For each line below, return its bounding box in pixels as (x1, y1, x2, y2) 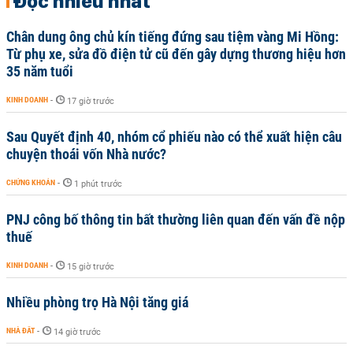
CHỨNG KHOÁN (6, 178, 55, 187)
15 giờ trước (67, 262, 114, 272)
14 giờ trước (54, 327, 101, 337)
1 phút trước (74, 179, 122, 189)
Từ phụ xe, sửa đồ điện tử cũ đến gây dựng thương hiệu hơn (6, 46, 346, 62)
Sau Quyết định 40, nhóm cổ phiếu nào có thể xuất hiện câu (6, 128, 342, 145)
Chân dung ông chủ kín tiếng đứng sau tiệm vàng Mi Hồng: (6, 28, 339, 45)
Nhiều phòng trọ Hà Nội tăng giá (6, 294, 188, 310)
